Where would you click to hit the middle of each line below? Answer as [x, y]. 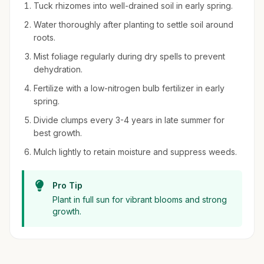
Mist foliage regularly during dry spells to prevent [129, 56]
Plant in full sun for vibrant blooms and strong [140, 199]
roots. [44, 37]
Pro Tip [67, 185]
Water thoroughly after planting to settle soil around [133, 24]
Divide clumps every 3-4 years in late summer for [129, 120]
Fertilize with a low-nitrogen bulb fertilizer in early [129, 88]
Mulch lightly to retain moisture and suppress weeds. [135, 152]
